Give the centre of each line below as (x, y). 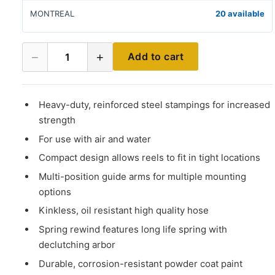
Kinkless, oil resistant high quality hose (124, 211)
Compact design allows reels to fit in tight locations (150, 158)
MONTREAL (52, 14)
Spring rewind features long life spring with (133, 229)
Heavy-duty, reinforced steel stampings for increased (155, 104)
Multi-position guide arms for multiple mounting (143, 176)
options (55, 192)
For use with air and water (95, 139)
